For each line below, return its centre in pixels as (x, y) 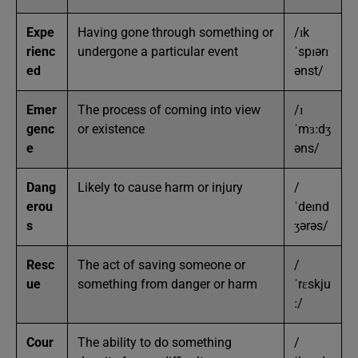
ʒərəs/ (311, 226)
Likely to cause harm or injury (160, 187)
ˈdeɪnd (312, 207)
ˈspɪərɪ (311, 52)
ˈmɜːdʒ (312, 129)
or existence (111, 129)
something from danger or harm (167, 284)
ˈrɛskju (312, 284)
